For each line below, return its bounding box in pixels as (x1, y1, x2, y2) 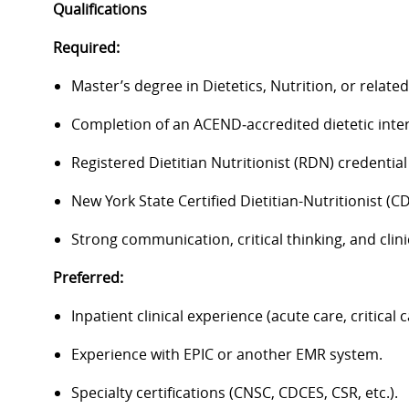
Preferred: (53, 267, 123, 288)
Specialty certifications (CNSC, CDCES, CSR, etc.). (71, 383, 398, 404)
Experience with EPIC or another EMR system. (71, 344, 383, 365)
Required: (53, 37, 120, 58)
